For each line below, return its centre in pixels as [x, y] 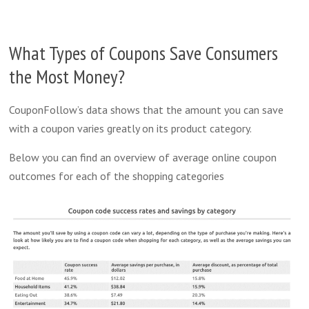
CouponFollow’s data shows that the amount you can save [147, 109]
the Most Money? [67, 76]
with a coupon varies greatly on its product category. [131, 128]
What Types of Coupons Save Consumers [144, 52]
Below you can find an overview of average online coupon [143, 157]
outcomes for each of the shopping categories [117, 176]
